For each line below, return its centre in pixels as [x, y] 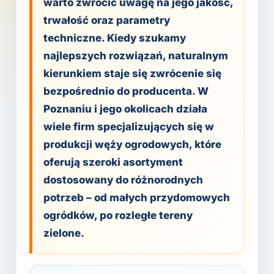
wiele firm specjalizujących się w [129, 127]
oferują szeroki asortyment [113, 162]
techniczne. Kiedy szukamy [115, 38]
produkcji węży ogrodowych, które [132, 144]
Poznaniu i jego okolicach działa [125, 109]
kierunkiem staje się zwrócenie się [132, 73]
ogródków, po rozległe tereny [118, 215]
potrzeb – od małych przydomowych [137, 198]
